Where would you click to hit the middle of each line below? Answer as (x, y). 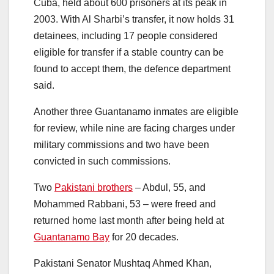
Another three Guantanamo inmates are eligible (136, 111)
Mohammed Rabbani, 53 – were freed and (125, 204)
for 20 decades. (144, 237)
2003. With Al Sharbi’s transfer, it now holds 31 (134, 19)
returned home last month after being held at (129, 220)
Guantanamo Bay (72, 237)
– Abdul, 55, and (169, 187)
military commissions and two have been (121, 144)
